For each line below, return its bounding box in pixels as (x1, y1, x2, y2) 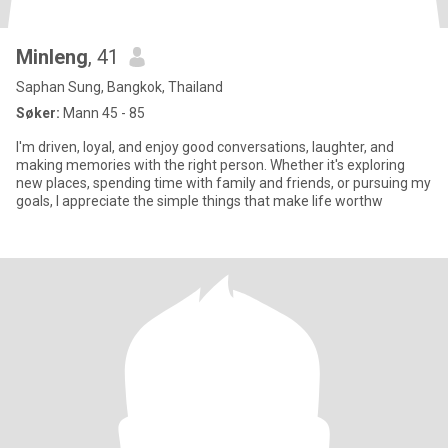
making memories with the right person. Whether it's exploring (16, 157, 405, 173)
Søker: (16, 105, 60, 121)
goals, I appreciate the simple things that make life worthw (16, 193, 383, 209)
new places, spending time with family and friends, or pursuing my (16, 175, 431, 191)
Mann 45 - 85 (60, 105, 145, 121)
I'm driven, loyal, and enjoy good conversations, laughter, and (16, 139, 394, 155)
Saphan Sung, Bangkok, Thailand (16, 79, 223, 95)
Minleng (16, 45, 88, 69)
